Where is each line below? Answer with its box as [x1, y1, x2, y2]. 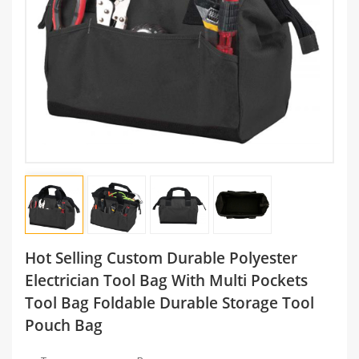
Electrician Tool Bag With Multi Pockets [25, 268, 308, 291]
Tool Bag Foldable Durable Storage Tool [25, 291, 314, 313]
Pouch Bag [25, 313, 103, 336]
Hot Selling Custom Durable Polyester [25, 246, 297, 268]
